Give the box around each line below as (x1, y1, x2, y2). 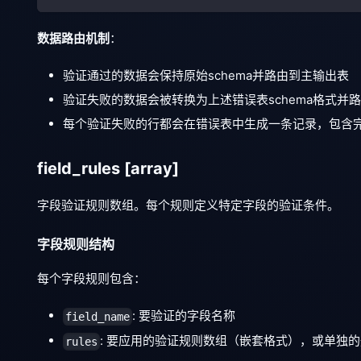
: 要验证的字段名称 (132, 308, 236, 324)
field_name (65, 310, 131, 324)
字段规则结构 (37, 236, 114, 253)
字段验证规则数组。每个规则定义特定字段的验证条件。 (37, 197, 339, 214)
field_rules (37, 159, 124, 179)
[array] (124, 159, 179, 179)
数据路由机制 (37, 31, 110, 47)
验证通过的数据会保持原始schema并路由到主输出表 (63, 68, 349, 84)
